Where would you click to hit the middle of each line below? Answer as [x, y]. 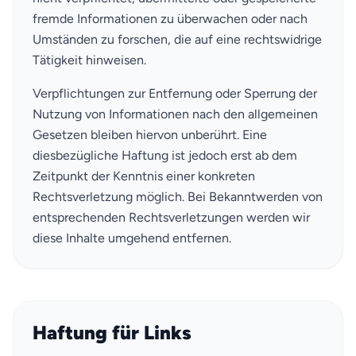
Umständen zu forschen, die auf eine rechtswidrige [177, 39]
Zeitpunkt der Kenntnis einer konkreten [144, 176]
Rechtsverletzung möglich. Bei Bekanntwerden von [178, 196]
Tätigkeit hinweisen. [89, 60]
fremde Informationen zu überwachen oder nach [170, 18]
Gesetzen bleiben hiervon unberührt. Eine [150, 134]
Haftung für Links [112, 332]
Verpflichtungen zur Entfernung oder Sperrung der [175, 93]
